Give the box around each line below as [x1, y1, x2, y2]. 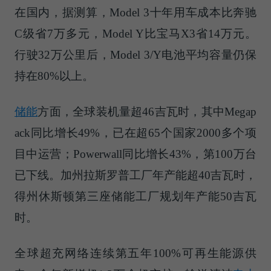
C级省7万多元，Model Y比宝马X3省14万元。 [14, 27, 257, 40]
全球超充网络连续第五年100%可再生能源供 [14, 246, 257, 260]
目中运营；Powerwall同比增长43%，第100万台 [14, 147, 257, 160]
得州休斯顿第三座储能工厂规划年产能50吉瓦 [14, 189, 257, 203]
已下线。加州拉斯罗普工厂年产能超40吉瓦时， [14, 168, 257, 181]
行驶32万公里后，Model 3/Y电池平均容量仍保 [14, 48, 257, 61]
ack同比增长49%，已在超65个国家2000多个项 [14, 126, 257, 139]
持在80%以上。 [14, 69, 94, 82]
